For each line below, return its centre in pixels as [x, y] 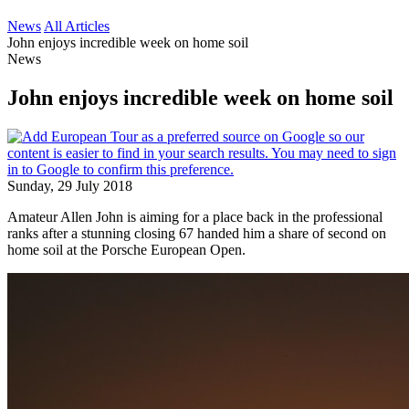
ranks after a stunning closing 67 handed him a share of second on [197, 233]
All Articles [77, 26]
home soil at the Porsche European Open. [126, 249]
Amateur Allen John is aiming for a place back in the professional [195, 216]
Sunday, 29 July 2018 [70, 185]
